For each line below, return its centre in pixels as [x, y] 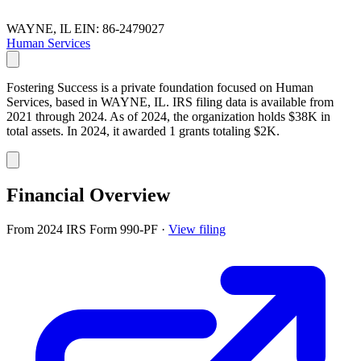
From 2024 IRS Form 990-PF [84, 229]
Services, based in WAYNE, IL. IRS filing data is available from [170, 102]
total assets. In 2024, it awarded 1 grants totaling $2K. [143, 131]
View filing [197, 229]
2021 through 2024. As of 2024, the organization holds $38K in [168, 116]
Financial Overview [88, 195]
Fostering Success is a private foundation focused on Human [160, 87]
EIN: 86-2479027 [119, 28]
